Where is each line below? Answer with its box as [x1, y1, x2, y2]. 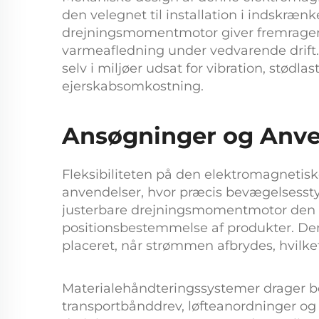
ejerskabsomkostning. [62, 78, 204, 94]
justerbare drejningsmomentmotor [62, 202, 291, 218]
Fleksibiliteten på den [62, 167, 204, 182]
